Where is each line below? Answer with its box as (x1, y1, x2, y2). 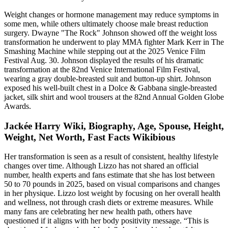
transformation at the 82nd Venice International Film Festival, (4, 65, 200, 74)
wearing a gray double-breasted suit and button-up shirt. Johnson (4, 74, 211, 83)
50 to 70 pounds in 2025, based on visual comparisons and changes (4, 180, 220, 189)
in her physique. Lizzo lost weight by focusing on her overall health (4, 189, 220, 198)
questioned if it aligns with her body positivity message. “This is (4, 216, 209, 225)
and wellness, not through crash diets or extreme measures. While (4, 198, 213, 207)
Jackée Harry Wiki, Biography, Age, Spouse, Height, (4, 120, 224, 131)
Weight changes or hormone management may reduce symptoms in (4, 10, 219, 19)
